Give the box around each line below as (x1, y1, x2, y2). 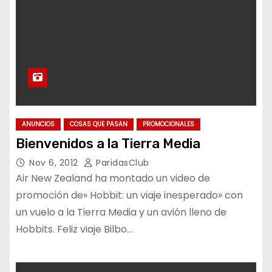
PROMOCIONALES (143, 120, 194, 129)
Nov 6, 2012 (29, 157, 81, 169)
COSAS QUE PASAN (70, 120, 127, 129)
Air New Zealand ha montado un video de (16, 171, 210, 185)
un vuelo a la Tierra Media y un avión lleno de (16, 205, 226, 219)
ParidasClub (93, 157, 149, 169)
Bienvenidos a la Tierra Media (16, 135, 200, 152)
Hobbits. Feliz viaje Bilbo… (16, 222, 132, 236)
